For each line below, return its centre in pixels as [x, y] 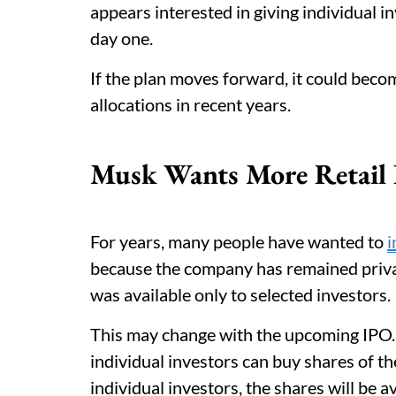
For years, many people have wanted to [239, 241]
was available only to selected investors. [240, 294]
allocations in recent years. [190, 104]
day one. [122, 38]
